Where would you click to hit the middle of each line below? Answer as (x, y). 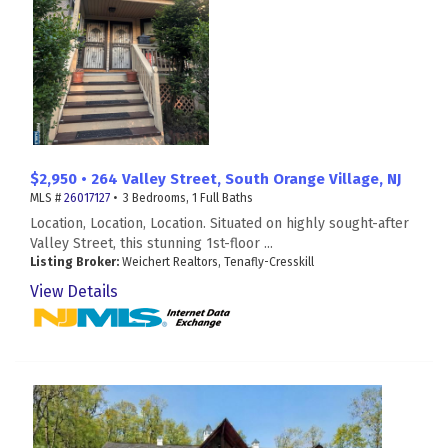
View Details (74, 292)
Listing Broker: (74, 262)
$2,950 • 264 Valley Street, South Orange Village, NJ (215, 179)
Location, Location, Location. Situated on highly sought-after (219, 224)
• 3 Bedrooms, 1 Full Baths (181, 198)
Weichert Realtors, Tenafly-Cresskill (216, 262)
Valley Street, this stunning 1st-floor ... (151, 244)
